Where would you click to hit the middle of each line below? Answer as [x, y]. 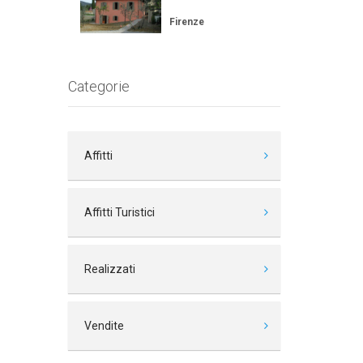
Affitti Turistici [119, 212]
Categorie [98, 86]
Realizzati [109, 269]
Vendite [104, 326]
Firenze [186, 22]
